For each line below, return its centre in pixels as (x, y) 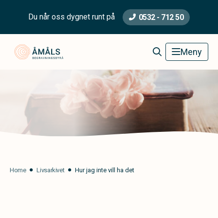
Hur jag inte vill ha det (105, 170)
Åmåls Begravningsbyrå (126, 48)
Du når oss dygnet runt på (71, 17)
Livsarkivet (51, 170)
